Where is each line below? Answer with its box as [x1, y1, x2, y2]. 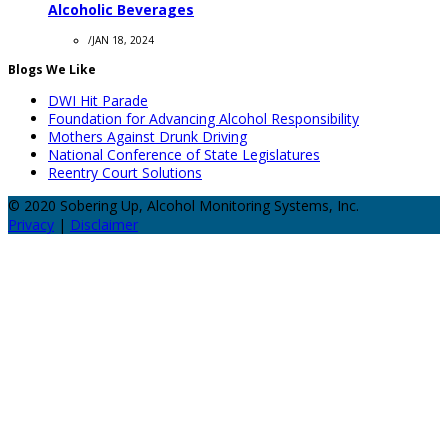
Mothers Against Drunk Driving [48, 126, 247, 146]
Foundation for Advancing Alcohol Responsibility [48, 108, 359, 128]
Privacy [8, 214, 54, 234]
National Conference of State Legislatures [48, 144, 320, 164]
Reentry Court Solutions [48, 162, 202, 182]
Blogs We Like [8, 60, 96, 78]
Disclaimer [70, 214, 138, 234]
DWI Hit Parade [48, 90, 148, 110]
